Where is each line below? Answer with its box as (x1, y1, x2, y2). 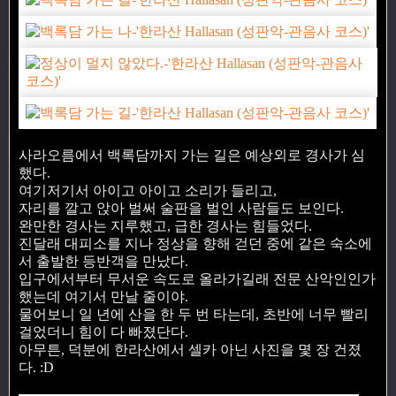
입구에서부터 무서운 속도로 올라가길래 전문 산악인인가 (19, 270, 376, 286)
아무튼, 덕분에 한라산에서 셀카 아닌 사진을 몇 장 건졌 (19, 341, 362, 357)
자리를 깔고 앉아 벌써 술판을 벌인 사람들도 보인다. (19, 200, 344, 216)
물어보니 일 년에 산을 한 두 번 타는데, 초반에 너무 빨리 (19, 306, 369, 322)
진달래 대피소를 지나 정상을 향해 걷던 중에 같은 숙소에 (19, 235, 372, 251)
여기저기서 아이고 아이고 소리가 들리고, (19, 182, 277, 198)
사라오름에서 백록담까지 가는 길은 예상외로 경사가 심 (19, 147, 365, 163)
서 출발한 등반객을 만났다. (19, 253, 188, 269)
